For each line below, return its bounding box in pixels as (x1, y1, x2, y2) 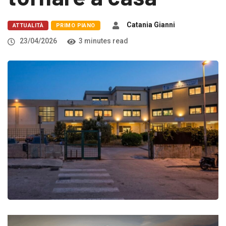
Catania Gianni (126, 21, 175, 29)
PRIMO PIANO (55, 22, 95, 29)
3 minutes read (79, 37, 128, 45)
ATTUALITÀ (13, 22, 43, 29)
